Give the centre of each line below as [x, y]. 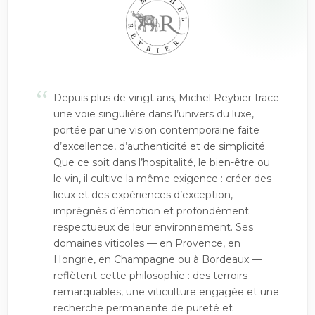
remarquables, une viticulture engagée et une [166, 292]
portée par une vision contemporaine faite [156, 130]
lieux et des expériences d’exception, [143, 195]
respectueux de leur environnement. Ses [153, 227]
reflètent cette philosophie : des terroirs [150, 276]
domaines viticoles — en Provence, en [147, 243]
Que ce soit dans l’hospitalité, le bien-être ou [162, 162]
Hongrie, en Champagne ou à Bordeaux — [157, 259]
